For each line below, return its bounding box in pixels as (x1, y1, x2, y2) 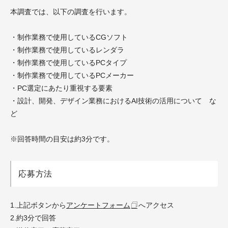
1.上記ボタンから (10, 201, 66, 209)
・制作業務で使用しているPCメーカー (10, 71, 134, 79)
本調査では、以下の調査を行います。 (10, 8, 131, 16)
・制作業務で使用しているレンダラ (10, 46, 124, 54)
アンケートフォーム (66, 201, 130, 209)
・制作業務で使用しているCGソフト (10, 33, 128, 41)
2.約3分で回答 (10, 214, 56, 222)
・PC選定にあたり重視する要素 (10, 84, 112, 92)
